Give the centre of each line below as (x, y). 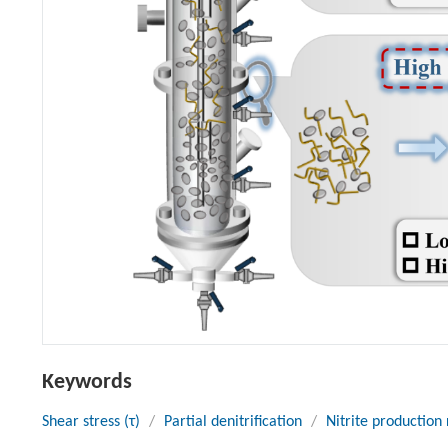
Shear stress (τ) (91, 422)
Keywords (87, 383)
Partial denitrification (233, 422)
